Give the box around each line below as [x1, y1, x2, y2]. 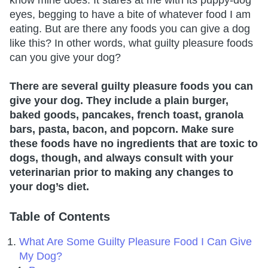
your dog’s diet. [10, 180, 89, 193]
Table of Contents [10, 209, 110, 223]
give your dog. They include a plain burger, [10, 94, 229, 106]
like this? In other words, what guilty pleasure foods [10, 36, 253, 49]
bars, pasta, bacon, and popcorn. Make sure [10, 123, 234, 135]
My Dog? [19, 249, 62, 262]
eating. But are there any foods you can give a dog [10, 22, 250, 35]
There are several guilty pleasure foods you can [10, 80, 253, 92]
